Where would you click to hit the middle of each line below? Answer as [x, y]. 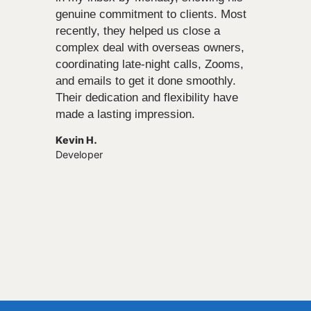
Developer [79, 154]
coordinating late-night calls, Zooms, [150, 64]
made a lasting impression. [125, 114]
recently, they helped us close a [138, 31]
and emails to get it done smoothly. [146, 81]
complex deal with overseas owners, [150, 47]
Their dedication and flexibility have [147, 97]
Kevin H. [76, 140]
